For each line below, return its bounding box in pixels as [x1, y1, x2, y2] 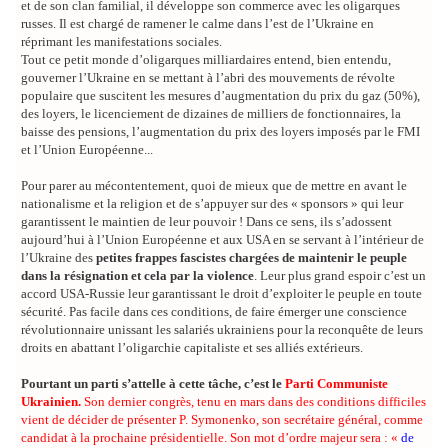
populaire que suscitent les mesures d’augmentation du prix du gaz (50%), [21, 88, 420, 104]
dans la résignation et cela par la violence [21, 268, 254, 284]
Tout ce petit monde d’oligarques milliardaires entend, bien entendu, [21, 52, 391, 68]
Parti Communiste [285, 376, 388, 392]
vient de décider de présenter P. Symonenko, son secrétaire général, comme [21, 412, 423, 428]
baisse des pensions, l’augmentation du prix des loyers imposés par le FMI [21, 124, 420, 140]
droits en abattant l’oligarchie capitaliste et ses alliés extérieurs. [21, 340, 363, 356]
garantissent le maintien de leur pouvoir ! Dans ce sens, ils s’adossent [21, 214, 392, 230]
